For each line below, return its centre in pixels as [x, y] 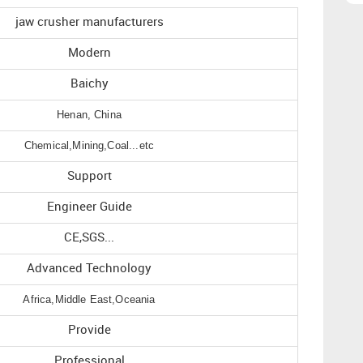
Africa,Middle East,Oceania [89, 299]
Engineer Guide [89, 207]
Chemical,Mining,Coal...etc [89, 145]
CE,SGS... [89, 238]
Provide [89, 330]
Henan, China [89, 114]
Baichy [89, 84]
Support [89, 176]
